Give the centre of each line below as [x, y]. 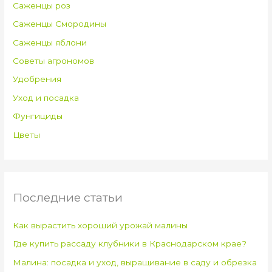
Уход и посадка [46, 97]
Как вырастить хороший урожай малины [100, 225]
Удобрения [37, 79]
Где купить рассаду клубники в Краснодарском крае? [130, 244]
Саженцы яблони [50, 42]
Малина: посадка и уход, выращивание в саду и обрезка [135, 262]
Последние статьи [68, 197]
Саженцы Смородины [60, 24]
